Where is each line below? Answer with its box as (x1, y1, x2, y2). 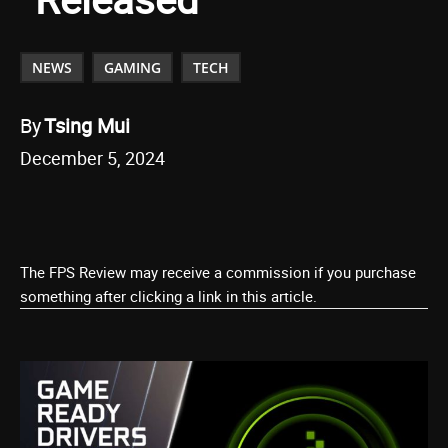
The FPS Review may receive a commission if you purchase (20, 262, 416, 282)
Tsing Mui (44, 111, 130, 139)
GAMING (104, 57, 161, 77)
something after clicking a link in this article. (20, 286, 317, 306)
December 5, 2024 (20, 146, 165, 170)
